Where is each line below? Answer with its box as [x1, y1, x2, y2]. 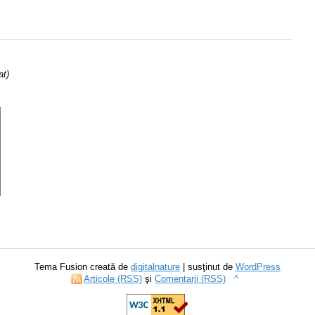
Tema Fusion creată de [34, 261, 131, 272]
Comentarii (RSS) [155, 273, 226, 284]
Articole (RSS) [84, 273, 143, 284]
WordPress [236, 261, 281, 272]
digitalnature [131, 261, 180, 272]
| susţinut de [180, 261, 236, 272]
